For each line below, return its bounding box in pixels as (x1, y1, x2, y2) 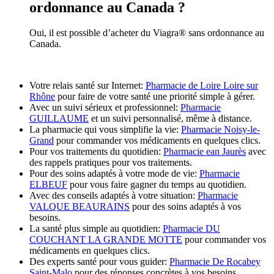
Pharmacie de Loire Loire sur (146, 80, 258, 91)
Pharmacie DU (163, 223, 220, 234)
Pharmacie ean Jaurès (163, 146, 246, 157)
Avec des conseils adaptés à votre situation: (29, 190, 198, 201)
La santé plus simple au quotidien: (29, 223, 163, 234)
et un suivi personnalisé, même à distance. (89, 113, 252, 124)
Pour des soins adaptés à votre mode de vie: (29, 168, 199, 179)
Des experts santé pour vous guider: (29, 256, 169, 267)
